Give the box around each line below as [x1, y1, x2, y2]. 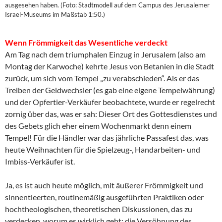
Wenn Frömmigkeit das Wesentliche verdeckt [5, 37, 167, 47]
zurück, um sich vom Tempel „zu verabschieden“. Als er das [5, 73, 199, 83]
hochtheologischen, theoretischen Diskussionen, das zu [5, 204, 192, 214]
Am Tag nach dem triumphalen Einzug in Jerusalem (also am [5, 49, 206, 59]
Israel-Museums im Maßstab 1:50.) [5, 10, 105, 18]
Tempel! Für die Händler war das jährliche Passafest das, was [5, 132, 209, 142]
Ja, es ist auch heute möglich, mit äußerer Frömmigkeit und [5, 180, 203, 190]
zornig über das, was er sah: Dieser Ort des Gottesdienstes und [5, 109, 217, 118]
